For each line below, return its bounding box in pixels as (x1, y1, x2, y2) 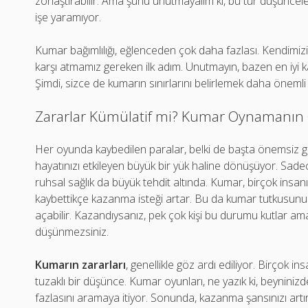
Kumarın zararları (35, 257, 126, 272)
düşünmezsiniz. (35, 224, 109, 239)
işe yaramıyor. (35, 10, 102, 25)
